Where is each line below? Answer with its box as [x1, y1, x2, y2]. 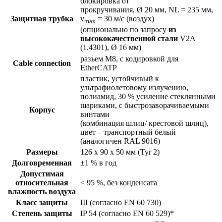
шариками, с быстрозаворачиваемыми [80, 101, 209, 110]
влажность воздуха [8, 187, 76, 196]
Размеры [26, 147, 58, 156]
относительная [15, 178, 68, 187]
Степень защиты [11, 209, 72, 218]
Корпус [29, 105, 55, 114]
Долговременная [12, 158, 72, 167]
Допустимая [20, 169, 64, 178]
